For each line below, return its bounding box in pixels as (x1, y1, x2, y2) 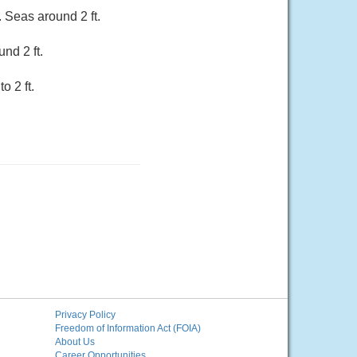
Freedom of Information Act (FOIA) (54, 323, 201, 334)
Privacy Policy (54, 309, 116, 320)
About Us (54, 336, 95, 347)
